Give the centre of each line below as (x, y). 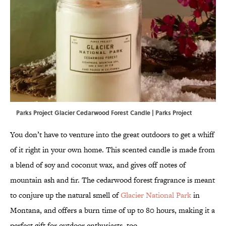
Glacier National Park (156, 195)
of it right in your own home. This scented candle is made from (112, 150)
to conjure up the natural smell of (65, 195)
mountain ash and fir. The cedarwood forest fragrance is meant (112, 180)
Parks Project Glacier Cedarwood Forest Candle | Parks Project (104, 113)
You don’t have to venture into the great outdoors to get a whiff (112, 135)
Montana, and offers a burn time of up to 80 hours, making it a (112, 210)
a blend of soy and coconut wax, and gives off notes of (98, 165)
